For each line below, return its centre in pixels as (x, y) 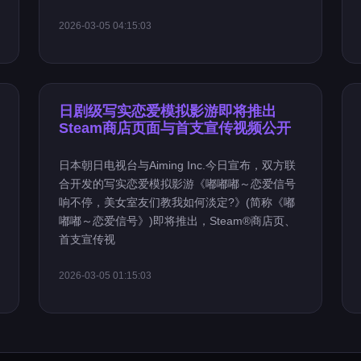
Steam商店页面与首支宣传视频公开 (175, 128)
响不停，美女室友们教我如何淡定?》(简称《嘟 (177, 202)
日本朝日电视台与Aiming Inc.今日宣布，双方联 (178, 165)
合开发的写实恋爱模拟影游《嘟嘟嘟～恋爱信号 (178, 184)
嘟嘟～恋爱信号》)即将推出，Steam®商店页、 (178, 221)
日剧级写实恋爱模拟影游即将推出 (168, 111)
